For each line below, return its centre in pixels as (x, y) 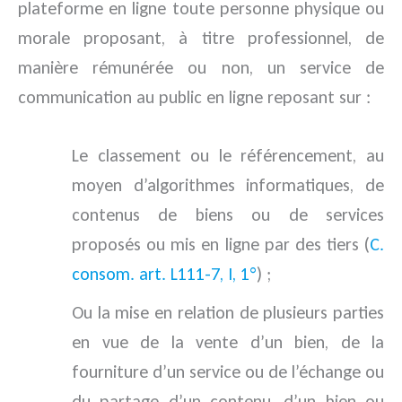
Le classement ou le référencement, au (228, 156)
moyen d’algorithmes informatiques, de (228, 185)
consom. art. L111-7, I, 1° (164, 274)
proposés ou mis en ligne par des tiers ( (221, 245)
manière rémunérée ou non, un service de (201, 68)
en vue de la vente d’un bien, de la (228, 342)
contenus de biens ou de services (228, 215)
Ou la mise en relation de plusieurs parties (228, 313)
